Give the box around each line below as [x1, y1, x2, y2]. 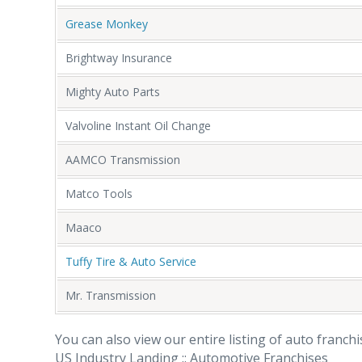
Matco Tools [65, 185, 133, 201]
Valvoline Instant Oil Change [65, 117, 211, 133]
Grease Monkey [65, 15, 148, 32]
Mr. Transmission [65, 287, 156, 303]
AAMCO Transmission [65, 151, 180, 167]
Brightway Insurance [65, 49, 172, 65]
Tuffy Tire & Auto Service [65, 253, 196, 269]
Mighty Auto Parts [65, 83, 160, 99]
